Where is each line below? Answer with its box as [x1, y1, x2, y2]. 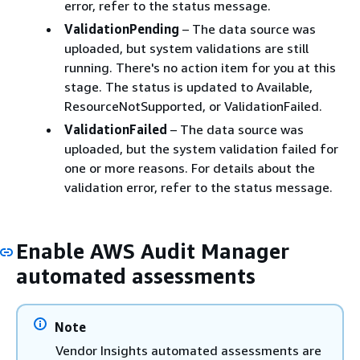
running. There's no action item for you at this [64, 59, 336, 76]
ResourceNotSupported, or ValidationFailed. [64, 97, 322, 114]
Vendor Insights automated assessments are [55, 342, 321, 358]
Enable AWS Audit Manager [16, 238, 289, 264]
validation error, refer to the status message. [64, 178, 333, 195]
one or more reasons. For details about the [64, 159, 315, 176]
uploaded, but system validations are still [64, 39, 309, 56]
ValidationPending [64, 20, 179, 37]
